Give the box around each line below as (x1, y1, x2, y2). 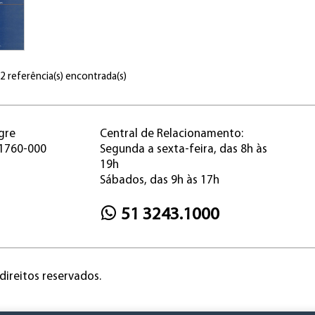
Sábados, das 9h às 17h (99, 174, 219, 186)
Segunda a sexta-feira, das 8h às (99, 143, 267, 155)
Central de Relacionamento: (99, 128, 243, 140)
